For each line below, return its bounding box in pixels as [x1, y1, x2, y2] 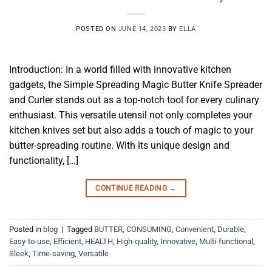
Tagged [67, 225, 94, 234]
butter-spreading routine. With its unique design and [9, 139, 229, 151]
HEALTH [85, 237, 113, 246]
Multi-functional [199, 237, 253, 246]
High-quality [117, 237, 157, 246]
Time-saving [32, 249, 75, 259]
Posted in [9, 225, 43, 234]
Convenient [175, 225, 214, 234]
